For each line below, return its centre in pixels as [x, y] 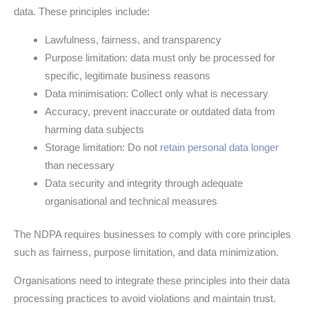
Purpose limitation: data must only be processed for [160, 57]
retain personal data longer [219, 147]
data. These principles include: [82, 11]
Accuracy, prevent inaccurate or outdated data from [160, 111]
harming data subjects [94, 129]
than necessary [80, 165]
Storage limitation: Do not [102, 147]
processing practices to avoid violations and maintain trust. [145, 299]
